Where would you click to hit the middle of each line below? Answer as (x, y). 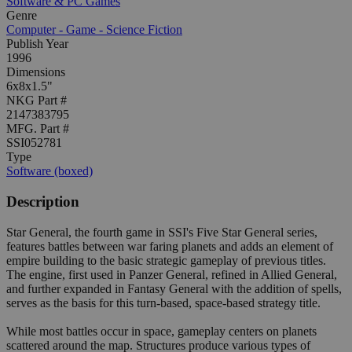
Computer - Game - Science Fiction (94, 30)
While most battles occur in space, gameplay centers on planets (161, 331)
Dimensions (36, 72)
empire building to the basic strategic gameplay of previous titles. (166, 260)
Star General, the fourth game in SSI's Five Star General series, (162, 232)
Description (43, 202)
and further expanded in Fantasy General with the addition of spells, (174, 288)
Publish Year (37, 44)
